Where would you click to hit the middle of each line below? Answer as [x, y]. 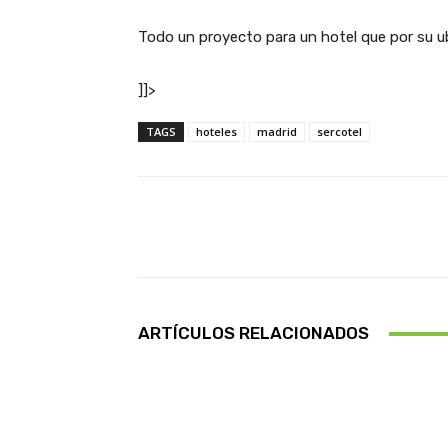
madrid [277, 132]
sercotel [339, 132]
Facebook [337, 227]
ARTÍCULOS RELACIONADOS [253, 333]
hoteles [216, 132]
